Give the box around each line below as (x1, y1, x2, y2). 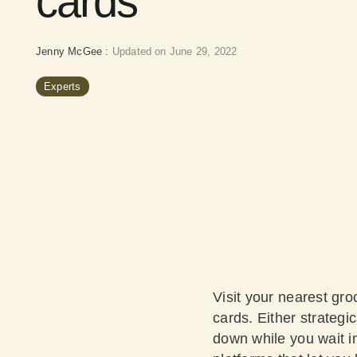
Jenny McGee (36, 45, 106, 57)
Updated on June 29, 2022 (112, 45, 237, 57)
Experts (44, 80, 81, 92)
